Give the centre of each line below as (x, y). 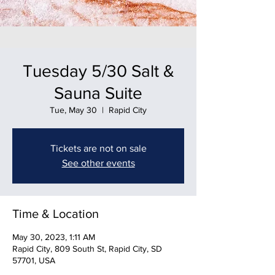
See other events (98, 163)
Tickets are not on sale (98, 148)
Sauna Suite (98, 93)
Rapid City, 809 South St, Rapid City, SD (87, 249)
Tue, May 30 (73, 110)
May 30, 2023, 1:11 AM (54, 237)
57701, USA (34, 260)
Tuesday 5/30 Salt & (98, 71)
